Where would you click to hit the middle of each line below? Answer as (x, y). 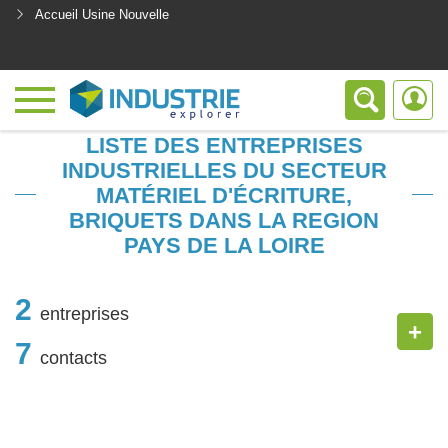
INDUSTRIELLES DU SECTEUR (224, 170)
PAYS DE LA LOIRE (224, 245)
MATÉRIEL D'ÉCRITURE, (224, 195)
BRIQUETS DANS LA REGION (224, 220)
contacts (73, 357)
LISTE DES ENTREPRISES (224, 145)
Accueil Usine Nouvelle (102, 14)
